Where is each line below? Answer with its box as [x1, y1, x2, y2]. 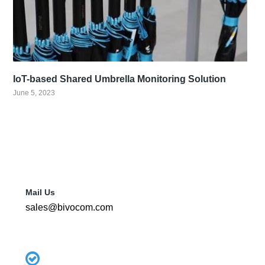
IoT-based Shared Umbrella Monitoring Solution [13, 74, 227, 85]
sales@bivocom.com [25, 202, 113, 213]
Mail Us [25, 188, 55, 198]
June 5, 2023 [13, 89, 56, 98]
